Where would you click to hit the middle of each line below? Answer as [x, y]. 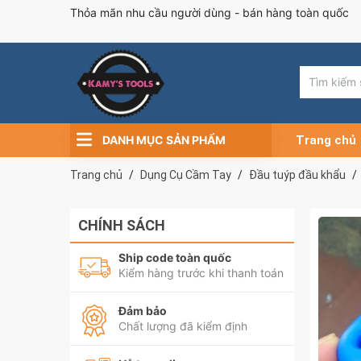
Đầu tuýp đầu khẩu [297, 175]
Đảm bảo [143, 311]
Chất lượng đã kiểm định [183, 326]
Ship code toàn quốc [175, 257]
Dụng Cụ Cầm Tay [186, 175]
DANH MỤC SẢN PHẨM [164, 140]
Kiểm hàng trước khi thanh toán [201, 273]
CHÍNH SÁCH [122, 225]
